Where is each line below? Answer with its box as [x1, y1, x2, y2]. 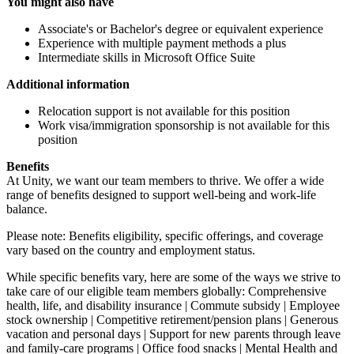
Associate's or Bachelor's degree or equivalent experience [38, 21, 323, 36]
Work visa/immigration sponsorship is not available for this [38, 118, 330, 132]
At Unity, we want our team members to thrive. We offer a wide [6, 173, 324, 187]
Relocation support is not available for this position [38, 104, 290, 118]
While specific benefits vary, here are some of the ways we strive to [6, 269, 341, 284]
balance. [6, 201, 47, 216]
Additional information [6, 77, 130, 91]
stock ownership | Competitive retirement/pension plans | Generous [6, 312, 338, 326]
